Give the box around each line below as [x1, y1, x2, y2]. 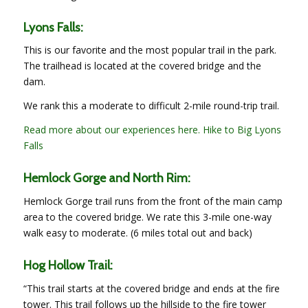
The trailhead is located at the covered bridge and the [23, 59, 261, 73]
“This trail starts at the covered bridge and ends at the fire [23, 282, 280, 296]
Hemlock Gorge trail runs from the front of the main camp [23, 195, 283, 208]
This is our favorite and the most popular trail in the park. [23, 43, 276, 57]
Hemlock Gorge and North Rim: [23, 170, 190, 186]
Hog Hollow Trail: [23, 258, 113, 274]
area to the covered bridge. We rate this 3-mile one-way [23, 210, 272, 224]
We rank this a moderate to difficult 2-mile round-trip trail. [23, 99, 279, 113]
